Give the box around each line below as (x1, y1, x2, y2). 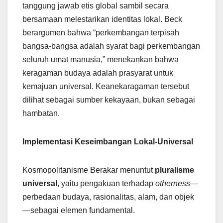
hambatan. (22, 109, 60, 118)
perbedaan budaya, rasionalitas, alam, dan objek (22, 193, 194, 202)
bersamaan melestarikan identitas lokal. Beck (22, 15, 182, 24)
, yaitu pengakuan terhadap (57, 179, 155, 188)
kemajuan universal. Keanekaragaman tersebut (22, 82, 189, 91)
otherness (155, 179, 190, 188)
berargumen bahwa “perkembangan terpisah (22, 28, 179, 37)
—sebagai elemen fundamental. (22, 206, 135, 215)
